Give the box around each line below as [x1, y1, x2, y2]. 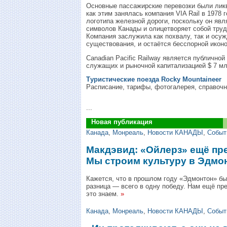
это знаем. [86, 190, 119, 198]
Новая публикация [91, 118, 153, 126]
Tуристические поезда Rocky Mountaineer [86, 75, 221, 84]
